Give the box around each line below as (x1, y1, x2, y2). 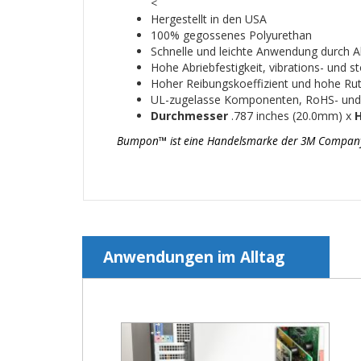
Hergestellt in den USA (151, 11, 267, 27)
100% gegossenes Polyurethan (151, 27, 312, 44)
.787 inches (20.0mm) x (231, 108, 355, 124)
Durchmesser (151, 108, 231, 124)
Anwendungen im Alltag (103, 247, 284, 268)
